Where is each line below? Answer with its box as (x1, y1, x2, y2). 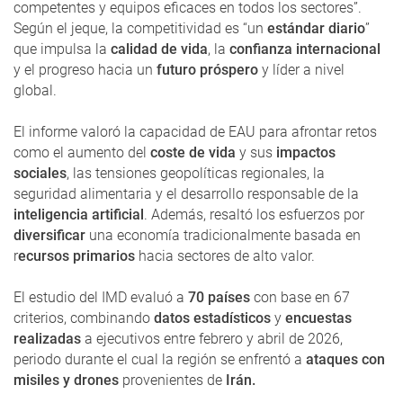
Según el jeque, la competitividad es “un (13, 19, 267, 37)
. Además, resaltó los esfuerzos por (144, 205, 364, 223)
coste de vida (150, 143, 236, 161)
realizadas (13, 329, 81, 347)
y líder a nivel (258, 60, 345, 78)
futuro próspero (153, 60, 258, 78)
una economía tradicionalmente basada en (89, 226, 361, 244)
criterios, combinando (13, 309, 154, 327)
